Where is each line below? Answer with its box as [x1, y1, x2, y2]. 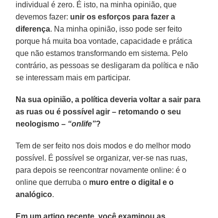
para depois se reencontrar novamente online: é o [16, 165, 187, 174]
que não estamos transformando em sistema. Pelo [16, 49, 188, 57]
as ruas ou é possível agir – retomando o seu [16, 107, 182, 116]
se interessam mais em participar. [16, 73, 131, 82]
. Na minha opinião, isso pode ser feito [50, 24, 182, 33]
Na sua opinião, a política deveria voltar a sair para [16, 95, 201, 104]
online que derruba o [16, 178, 90, 186]
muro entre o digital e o [89, 178, 174, 186]
